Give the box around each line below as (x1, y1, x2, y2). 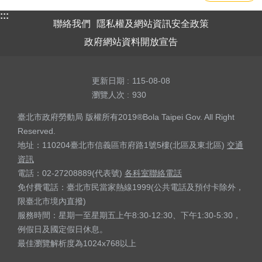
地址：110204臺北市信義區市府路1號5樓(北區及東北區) (18, 140, 227, 150)
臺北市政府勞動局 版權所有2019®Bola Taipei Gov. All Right (18, 112, 235, 122)
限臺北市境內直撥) (18, 196, 86, 206)
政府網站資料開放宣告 (84, 36, 178, 47)
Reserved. (18, 126, 56, 136)
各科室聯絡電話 (125, 168, 182, 178)
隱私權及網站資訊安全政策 (96, 18, 209, 29)
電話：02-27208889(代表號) (18, 168, 125, 178)
